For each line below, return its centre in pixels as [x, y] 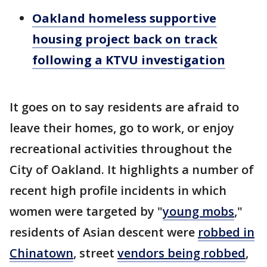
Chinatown [41, 253]
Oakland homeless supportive [124, 18]
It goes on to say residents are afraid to [124, 107]
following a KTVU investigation [129, 60]
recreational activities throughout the [121, 149]
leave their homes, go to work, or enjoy [122, 128]
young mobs [198, 211]
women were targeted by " [86, 211]
